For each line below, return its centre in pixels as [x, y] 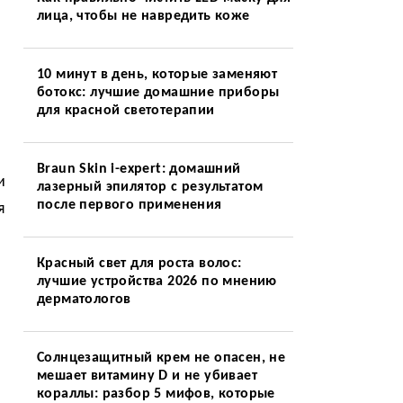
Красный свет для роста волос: [139, 264]
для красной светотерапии [125, 111]
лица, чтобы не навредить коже [143, 16]
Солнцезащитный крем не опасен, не [161, 358]
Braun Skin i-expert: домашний [139, 169]
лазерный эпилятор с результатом [150, 187]
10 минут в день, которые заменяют [157, 75]
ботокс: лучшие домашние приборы [158, 93]
